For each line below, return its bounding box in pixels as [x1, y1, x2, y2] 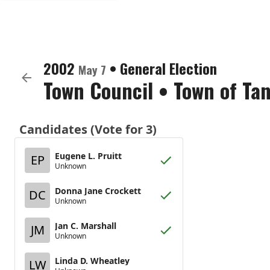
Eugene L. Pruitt [55, 149, 122, 162]
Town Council [43, 75, 153, 105]
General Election [120, 57, 217, 79]
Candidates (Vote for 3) [19, 121, 157, 137]
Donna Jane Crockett [55, 184, 141, 196]
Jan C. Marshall [55, 219, 116, 231]
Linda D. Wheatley [55, 254, 130, 266]
